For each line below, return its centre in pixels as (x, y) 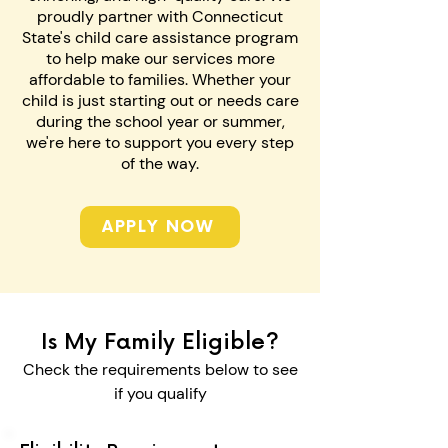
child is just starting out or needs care (160, 100)
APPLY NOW (158, 227)
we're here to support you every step (160, 142)
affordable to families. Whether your (160, 79)
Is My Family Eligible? (160, 342)
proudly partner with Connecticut (160, 16)
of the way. (160, 163)
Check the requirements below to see (160, 369)
